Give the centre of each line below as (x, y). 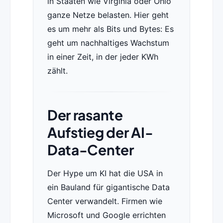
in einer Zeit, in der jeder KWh (103, 57)
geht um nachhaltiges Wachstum (108, 43)
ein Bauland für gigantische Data (108, 187)
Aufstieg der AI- (100, 132)
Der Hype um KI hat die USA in (105, 173)
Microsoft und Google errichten (106, 215)
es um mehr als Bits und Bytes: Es (110, 29)
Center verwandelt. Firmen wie (105, 201)
